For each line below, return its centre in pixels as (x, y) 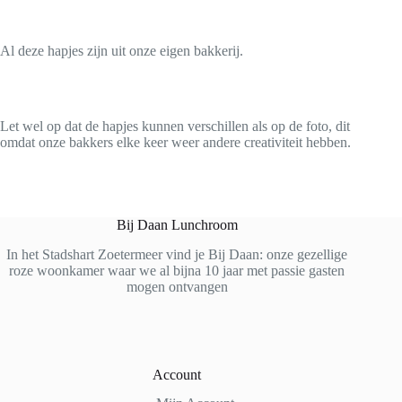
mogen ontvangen (177, 286)
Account (177, 374)
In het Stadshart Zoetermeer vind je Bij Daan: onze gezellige (177, 254)
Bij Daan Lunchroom (177, 224)
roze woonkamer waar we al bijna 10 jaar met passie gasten (177, 270)
